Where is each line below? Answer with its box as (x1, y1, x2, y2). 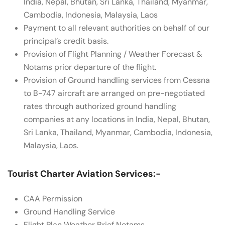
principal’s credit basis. (24, 36, 108, 46)
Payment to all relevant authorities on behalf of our (24, 23, 209, 33)
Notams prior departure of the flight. (24, 62, 156, 72)
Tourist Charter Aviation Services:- (8, 168, 161, 180)
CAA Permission (24, 193, 82, 204)
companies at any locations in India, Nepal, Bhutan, (24, 114, 210, 125)
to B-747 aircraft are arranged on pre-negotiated (24, 88, 205, 98)
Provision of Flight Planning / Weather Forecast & (24, 49, 202, 59)
